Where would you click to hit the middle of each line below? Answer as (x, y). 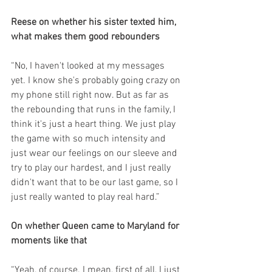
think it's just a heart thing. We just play (94, 124)
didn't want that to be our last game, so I (96, 183)
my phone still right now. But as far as (91, 95)
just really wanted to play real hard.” (85, 197)
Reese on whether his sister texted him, (95, 22)
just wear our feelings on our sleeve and (95, 154)
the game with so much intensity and (90, 139)
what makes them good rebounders (85, 37)
